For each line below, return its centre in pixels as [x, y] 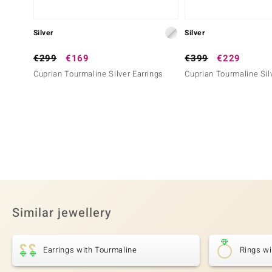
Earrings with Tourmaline [90, 250]
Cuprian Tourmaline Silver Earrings [99, 73]
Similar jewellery [62, 212]
